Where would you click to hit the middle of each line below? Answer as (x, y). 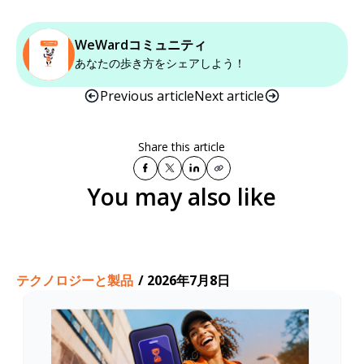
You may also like (182, 196)
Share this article (182, 146)
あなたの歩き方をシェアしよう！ (160, 63)
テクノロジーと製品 (74, 280)
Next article (229, 95)
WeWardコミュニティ (140, 45)
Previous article (147, 95)
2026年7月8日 (188, 280)
